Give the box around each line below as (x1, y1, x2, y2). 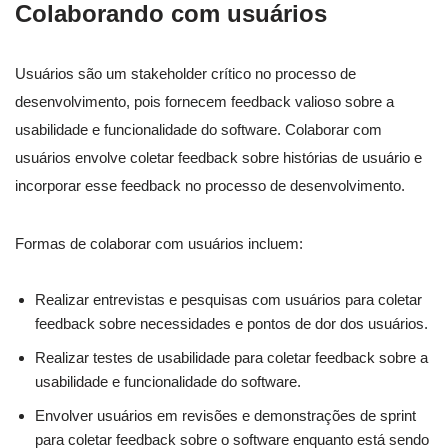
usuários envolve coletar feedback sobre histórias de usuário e (15, 149, 422, 167)
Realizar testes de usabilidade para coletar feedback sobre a (35, 349, 428, 367)
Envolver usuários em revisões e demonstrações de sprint (35, 407, 416, 425)
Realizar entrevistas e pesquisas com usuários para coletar (35, 291, 422, 309)
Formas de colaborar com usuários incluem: (15, 235, 303, 253)
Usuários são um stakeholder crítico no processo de (15, 65, 356, 83)
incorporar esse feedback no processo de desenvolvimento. (15, 177, 405, 195)
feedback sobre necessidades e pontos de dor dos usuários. (35, 315, 428, 333)
